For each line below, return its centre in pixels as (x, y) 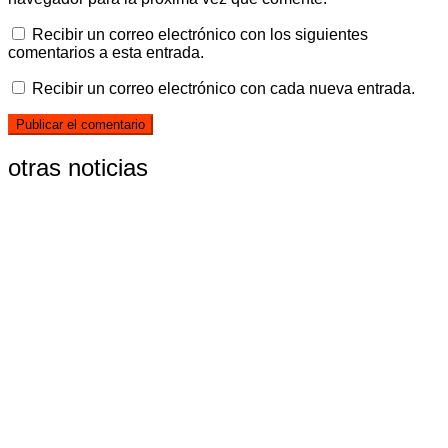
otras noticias (78, 168)
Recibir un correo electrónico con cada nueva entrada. (223, 88)
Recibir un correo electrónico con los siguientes (200, 34)
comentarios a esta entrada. (106, 52)
